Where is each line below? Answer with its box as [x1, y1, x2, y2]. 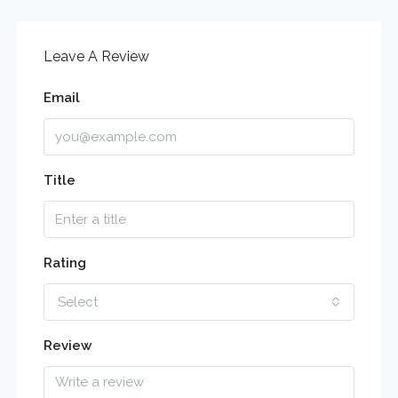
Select [57, 293, 98, 310]
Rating [43, 254, 86, 271]
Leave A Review [43, 47, 149, 65]
